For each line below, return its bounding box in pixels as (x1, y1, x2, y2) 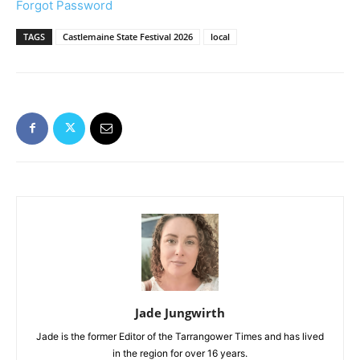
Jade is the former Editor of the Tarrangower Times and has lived (36, 329, 324, 342)
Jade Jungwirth (135, 304, 225, 321)
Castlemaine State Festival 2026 (63, 30, 193, 43)
